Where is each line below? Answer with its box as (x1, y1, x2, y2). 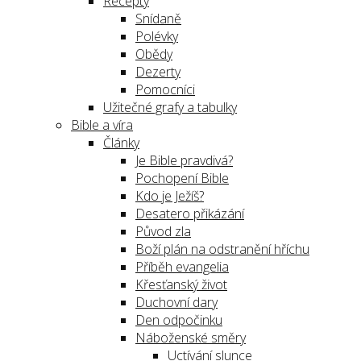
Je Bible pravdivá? (135, 151, 233, 169)
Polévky (135, 27, 178, 45)
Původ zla (135, 222, 191, 240)
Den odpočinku (135, 311, 222, 329)
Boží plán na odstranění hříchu (135, 240, 309, 258)
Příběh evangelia (135, 258, 229, 276)
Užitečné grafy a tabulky (103, 98, 237, 116)
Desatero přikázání (135, 205, 244, 222)
